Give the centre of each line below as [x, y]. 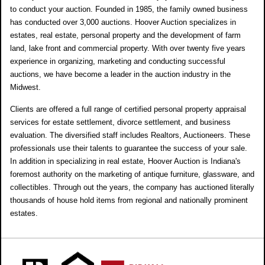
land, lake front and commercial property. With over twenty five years [128, 48]
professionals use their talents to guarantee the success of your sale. [129, 148]
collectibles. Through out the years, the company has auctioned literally [132, 187]
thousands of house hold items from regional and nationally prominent [129, 200]
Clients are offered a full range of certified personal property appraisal [128, 109]
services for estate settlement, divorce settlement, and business [120, 122]
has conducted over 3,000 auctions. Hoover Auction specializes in [123, 22]
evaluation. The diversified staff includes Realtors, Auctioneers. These [130, 135]
